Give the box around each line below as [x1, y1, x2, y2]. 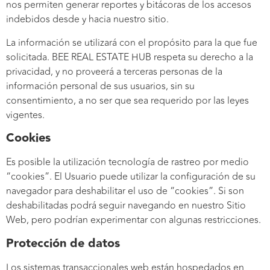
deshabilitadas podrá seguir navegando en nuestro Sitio [6, 198, 246, 213]
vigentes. [6, 107, 45, 122]
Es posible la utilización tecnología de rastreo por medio [6, 155, 249, 170]
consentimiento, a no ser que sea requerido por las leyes [6, 93, 249, 108]
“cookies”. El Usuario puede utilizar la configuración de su [6, 169, 256, 184]
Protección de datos [6, 233, 120, 253]
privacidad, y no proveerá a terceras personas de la [6, 64, 222, 79]
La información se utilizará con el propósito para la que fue [6, 35, 257, 50]
